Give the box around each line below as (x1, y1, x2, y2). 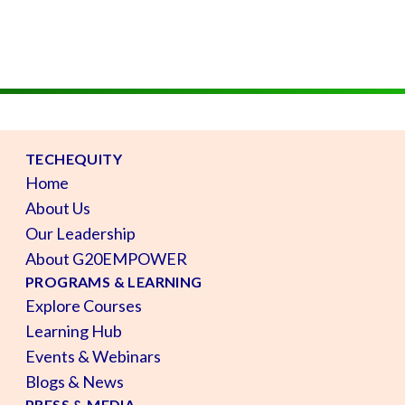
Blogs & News (25, 371, 124, 391)
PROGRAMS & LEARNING (25, 272, 202, 290)
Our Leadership (25, 222, 136, 243)
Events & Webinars (25, 345, 161, 366)
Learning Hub (25, 320, 122, 341)
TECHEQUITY (25, 149, 122, 167)
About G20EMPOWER (25, 248, 187, 268)
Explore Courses (25, 295, 142, 316)
